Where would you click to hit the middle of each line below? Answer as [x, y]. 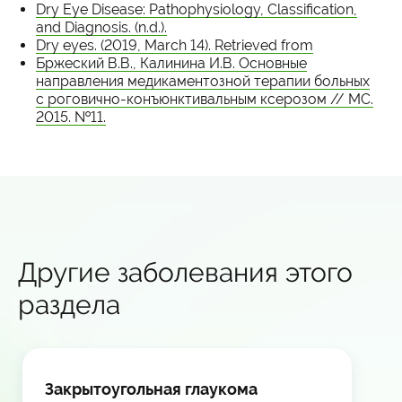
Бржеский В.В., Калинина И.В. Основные [171, 63]
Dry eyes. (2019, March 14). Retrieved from [175, 45]
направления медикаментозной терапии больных [203, 81]
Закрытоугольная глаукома [151, 389]
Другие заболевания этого [185, 272]
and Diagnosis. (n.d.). [101, 27]
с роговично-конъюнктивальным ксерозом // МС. [205, 99]
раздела [69, 305]
